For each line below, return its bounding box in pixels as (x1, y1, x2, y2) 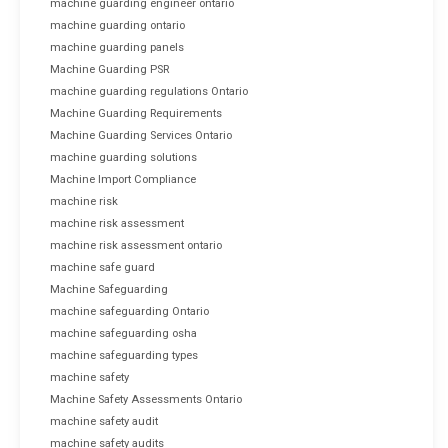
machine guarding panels (50, 40, 184, 54)
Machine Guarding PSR (50, 62, 169, 76)
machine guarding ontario (50, 18, 185, 32)
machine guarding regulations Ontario (50, 84, 248, 98)
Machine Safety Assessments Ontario (50, 392, 242, 406)
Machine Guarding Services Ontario (50, 128, 232, 142)
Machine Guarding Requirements (50, 106, 222, 120)
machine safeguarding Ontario (50, 304, 209, 318)
